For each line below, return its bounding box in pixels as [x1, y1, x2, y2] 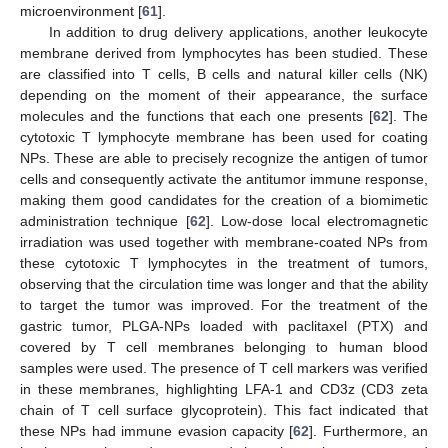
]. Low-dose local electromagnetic [205, 212, 429, 229]
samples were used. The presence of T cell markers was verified [20, 359, 428, 376]
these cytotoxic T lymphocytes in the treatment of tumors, [20, 254, 428, 271]
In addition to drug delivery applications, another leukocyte [48, 23, 428, 40]
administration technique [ [20, 212, 190, 229]
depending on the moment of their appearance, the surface [20, 86, 428, 103]
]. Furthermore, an [309, 422, 428, 439]
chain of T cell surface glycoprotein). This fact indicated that [20, 401, 428, 418]
